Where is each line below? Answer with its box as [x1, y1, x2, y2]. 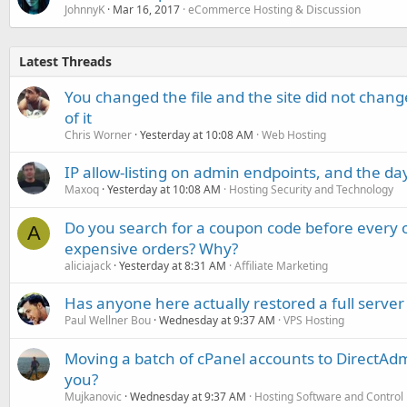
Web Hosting [262, 126, 326, 143]
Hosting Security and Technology [229, 181, 393, 197]
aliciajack [65, 257, 111, 273]
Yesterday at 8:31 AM [119, 257, 226, 273]
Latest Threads [19, 52, 112, 70]
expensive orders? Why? [65, 237, 238, 259]
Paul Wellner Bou [65, 312, 151, 328]
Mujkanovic [65, 388, 122, 404]
